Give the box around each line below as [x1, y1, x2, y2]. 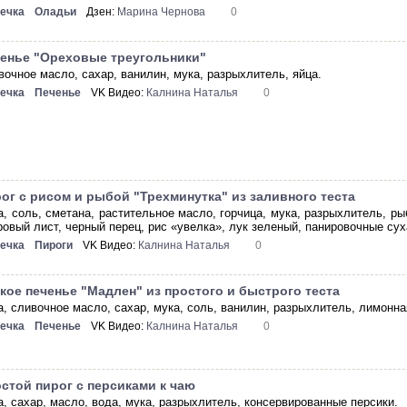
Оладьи [35, 5, 77, 19]
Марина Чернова [117, 5, 206, 19]
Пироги [35, 239, 74, 253]
